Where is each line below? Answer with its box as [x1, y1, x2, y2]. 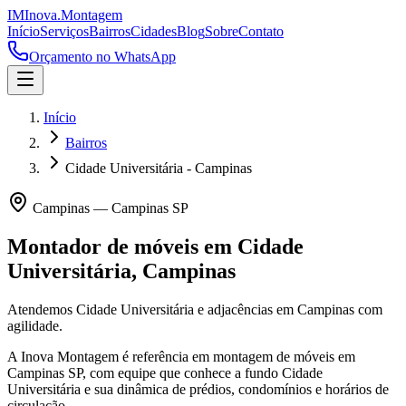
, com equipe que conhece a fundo [82, 364, 282, 381]
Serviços [40, 24, 89, 39]
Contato [238, 24, 284, 39]
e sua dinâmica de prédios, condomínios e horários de [81, 381, 389, 397]
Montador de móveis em [7, 234, 237, 258]
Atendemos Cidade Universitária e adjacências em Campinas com [7, 301, 382, 317]
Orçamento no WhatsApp [29, 49, 176, 64]
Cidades [130, 24, 177, 39]
